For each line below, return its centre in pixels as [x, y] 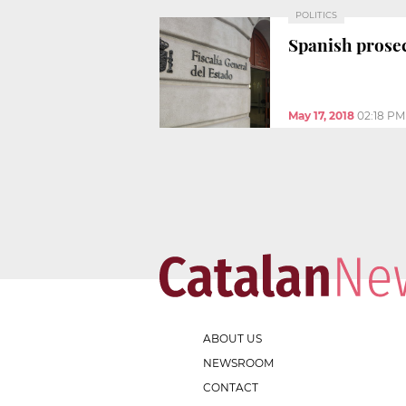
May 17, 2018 [321, 115]
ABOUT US [232, 338]
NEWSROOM [238, 362]
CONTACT [231, 387]
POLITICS [316, 14]
